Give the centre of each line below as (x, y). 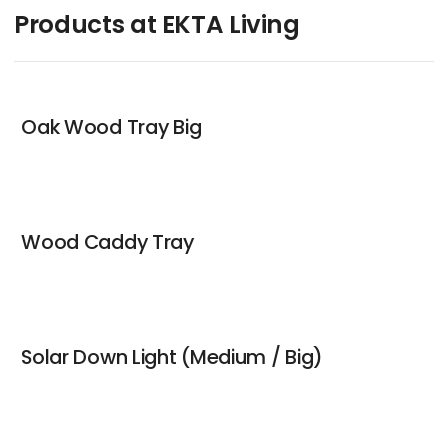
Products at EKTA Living (157, 25)
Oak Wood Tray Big (111, 127)
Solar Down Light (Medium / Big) (172, 356)
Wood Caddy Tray (107, 242)
